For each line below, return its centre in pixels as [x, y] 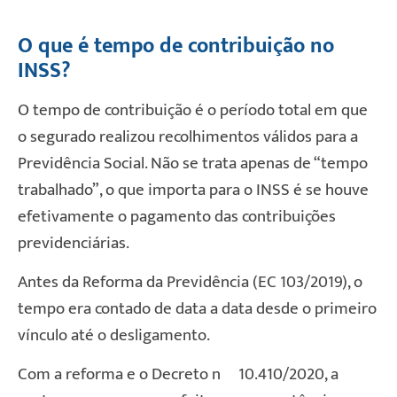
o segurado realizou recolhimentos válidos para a [188, 136]
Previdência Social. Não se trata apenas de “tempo [193, 163]
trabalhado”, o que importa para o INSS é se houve [193, 190]
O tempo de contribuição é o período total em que [193, 110]
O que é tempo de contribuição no [176, 46]
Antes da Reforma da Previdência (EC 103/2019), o [190, 282]
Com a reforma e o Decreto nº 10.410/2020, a [178, 375]
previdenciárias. [74, 243]
